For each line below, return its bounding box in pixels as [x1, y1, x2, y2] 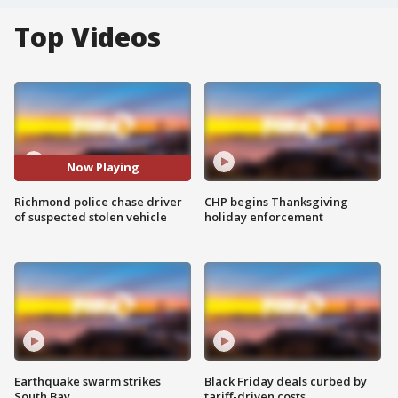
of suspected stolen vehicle [14, 208, 167, 225]
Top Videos [14, 19, 161, 55]
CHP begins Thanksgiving [204, 193, 348, 210]
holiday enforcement [204, 208, 323, 225]
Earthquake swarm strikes [14, 373, 161, 390]
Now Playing [66, 159, 139, 176]
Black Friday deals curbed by [204, 373, 367, 390]
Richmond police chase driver [14, 193, 182, 210]
